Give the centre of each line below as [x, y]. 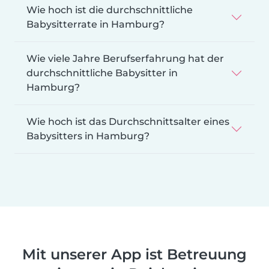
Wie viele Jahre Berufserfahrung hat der [125, 58]
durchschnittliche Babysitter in [102, 73]
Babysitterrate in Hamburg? [95, 24]
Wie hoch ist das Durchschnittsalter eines [128, 121]
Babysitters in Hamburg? [88, 136]
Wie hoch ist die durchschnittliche [110, 10]
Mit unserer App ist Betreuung [134, 254]
